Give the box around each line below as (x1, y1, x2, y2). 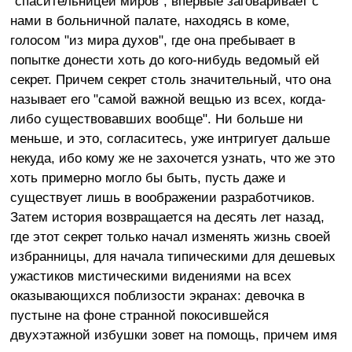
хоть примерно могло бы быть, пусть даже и (9, 169, 286, 185)
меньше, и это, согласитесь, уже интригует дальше (9, 130, 330, 146)
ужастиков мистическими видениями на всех (9, 267, 291, 284)
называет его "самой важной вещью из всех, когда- (9, 90, 326, 107)
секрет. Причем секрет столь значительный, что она (9, 71, 331, 87)
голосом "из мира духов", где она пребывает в (9, 31, 295, 48)
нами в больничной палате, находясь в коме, (9, 12, 290, 28)
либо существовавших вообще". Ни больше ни (9, 110, 303, 126)
